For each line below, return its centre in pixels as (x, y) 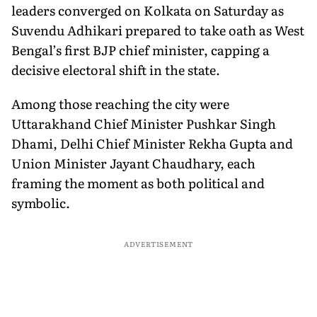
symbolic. (41, 202)
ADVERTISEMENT (158, 243)
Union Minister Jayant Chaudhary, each (133, 163)
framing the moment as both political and (138, 183)
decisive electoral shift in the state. (116, 69)
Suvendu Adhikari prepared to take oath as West (158, 30)
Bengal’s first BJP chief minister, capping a (140, 50)
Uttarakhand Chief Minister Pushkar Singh (144, 123)
